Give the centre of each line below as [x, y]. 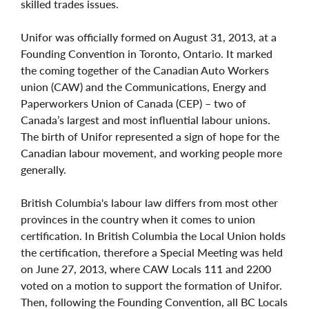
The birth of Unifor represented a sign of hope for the [150, 136]
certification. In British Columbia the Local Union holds [153, 235]
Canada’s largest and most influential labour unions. [146, 119]
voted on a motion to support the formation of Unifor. [151, 285]
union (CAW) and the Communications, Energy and [143, 86]
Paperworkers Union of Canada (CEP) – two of [133, 103]
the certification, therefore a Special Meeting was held [152, 252]
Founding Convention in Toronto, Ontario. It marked [147, 53]
